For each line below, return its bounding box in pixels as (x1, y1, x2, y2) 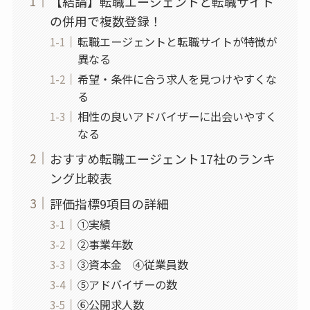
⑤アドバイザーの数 (77, 275, 177, 293)
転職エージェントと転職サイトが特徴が (77, 33, 277, 50)
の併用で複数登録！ (49, 11, 162, 30)
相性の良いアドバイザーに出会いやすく (77, 107, 277, 125)
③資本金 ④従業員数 (77, 255, 188, 273)
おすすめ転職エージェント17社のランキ (49, 149, 275, 167)
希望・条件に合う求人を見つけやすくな (77, 70, 277, 87)
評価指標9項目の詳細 (49, 194, 169, 212)
